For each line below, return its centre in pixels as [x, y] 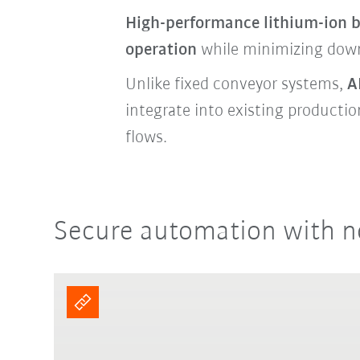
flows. [146, 138]
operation [161, 51]
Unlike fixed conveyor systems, [236, 85]
